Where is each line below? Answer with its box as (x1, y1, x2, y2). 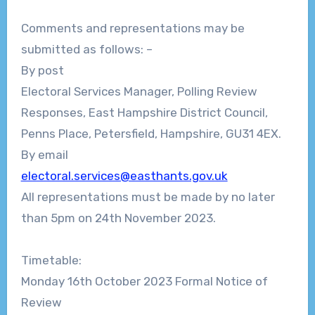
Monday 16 (20, 274, 79, 289)
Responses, (20, 105, 86, 120)
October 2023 (94, 274, 172, 289)
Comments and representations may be (20, 21, 245, 36)
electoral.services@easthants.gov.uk (20, 169, 228, 184)
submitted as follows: (20, 42, 143, 57)
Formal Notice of (174, 274, 268, 289)
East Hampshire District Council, (88, 105, 268, 120)
